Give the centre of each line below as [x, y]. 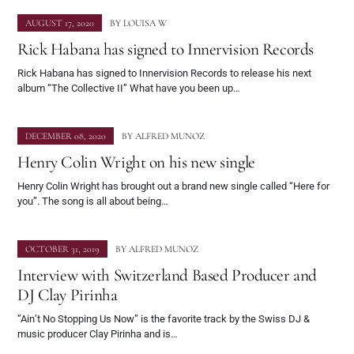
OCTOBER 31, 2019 [62, 249]
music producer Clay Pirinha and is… [98, 334]
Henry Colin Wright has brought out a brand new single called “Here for [173, 186]
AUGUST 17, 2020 [60, 23]
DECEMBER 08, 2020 [66, 136]
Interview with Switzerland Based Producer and [167, 275]
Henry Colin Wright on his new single [136, 162]
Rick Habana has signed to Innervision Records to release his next [164, 73]
